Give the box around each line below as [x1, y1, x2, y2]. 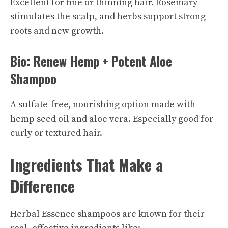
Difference [10, 174, 75, 197]
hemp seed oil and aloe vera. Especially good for [10, 112, 213, 125]
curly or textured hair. [10, 127, 102, 139]
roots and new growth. [10, 24, 104, 37]
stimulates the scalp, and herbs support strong [10, 10, 206, 22]
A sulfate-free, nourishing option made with [10, 98, 195, 110]
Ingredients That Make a [10, 153, 163, 176]
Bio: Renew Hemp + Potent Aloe [10, 51, 172, 70]
